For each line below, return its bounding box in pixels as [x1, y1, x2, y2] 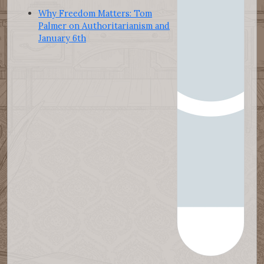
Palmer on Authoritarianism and [38, 19, 170, 31]
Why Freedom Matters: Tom [38, 7, 152, 19]
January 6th [38, 32, 86, 44]
